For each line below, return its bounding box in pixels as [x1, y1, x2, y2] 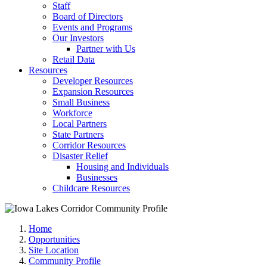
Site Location [29, 245, 79, 255]
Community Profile [29, 256, 101, 266]
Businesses [76, 172, 117, 182]
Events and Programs [52, 22, 132, 32]
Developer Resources [52, 76, 133, 86]
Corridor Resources [52, 140, 126, 150]
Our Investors [52, 33, 104, 43]
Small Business [52, 97, 110, 107]
